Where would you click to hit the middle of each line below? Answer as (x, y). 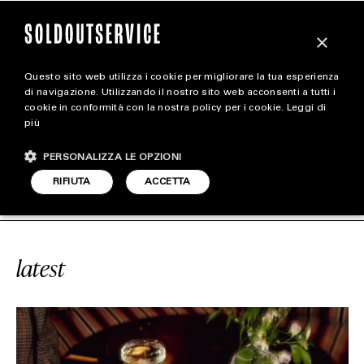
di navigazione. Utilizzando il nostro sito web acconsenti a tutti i (180, 93)
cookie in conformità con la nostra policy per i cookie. (156, 108)
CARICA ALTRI (170, 141)
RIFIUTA (72, 182)
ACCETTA (168, 182)
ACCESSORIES (182, 232)
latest (40, 268)
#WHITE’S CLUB (100, 179)
